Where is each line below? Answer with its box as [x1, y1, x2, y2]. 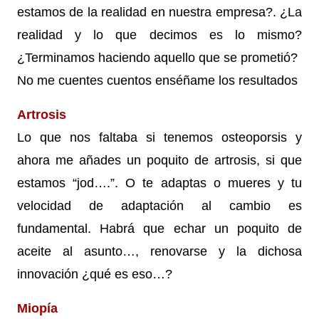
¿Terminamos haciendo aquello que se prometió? [17, 50, 298, 65]
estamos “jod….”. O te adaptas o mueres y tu [17, 175, 302, 190]
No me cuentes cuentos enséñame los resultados [17, 73, 298, 88]
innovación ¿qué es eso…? [17, 266, 172, 281]
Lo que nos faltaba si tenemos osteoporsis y [17, 130, 302, 145]
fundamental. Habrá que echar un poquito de [17, 221, 302, 236]
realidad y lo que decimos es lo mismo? [17, 27, 302, 42]
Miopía [17, 300, 58, 315]
